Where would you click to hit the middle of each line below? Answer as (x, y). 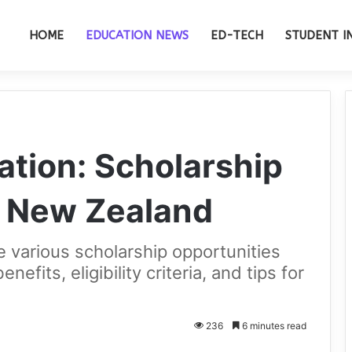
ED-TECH (237, 35)
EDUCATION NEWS (137, 35)
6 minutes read (273, 326)
